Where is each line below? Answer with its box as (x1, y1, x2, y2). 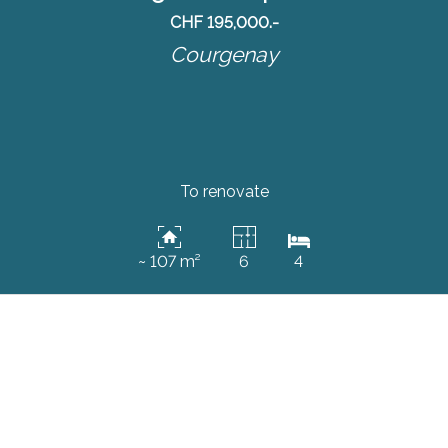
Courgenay (169, 41, 279, 67)
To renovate (179, 182, 269, 202)
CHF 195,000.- (169, 12, 279, 32)
